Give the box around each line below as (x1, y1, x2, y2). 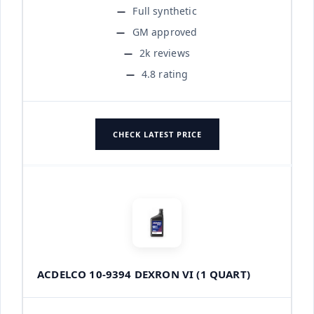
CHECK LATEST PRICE (112, 128, 202, 139)
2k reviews (139, 46, 190, 60)
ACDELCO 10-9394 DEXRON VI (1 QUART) (37, 266, 250, 281)
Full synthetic (132, 4, 197, 18)
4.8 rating (141, 67, 189, 81)
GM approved (132, 25, 198, 39)
